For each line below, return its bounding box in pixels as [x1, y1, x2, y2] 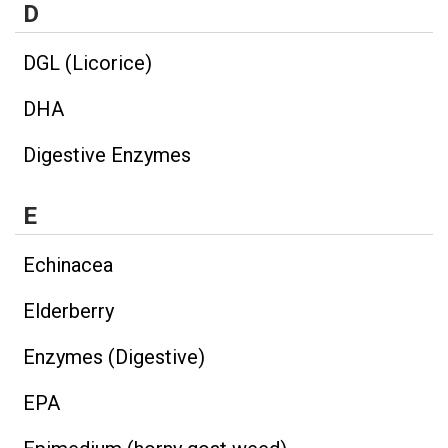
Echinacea [23, 253, 113, 278]
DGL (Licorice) [23, 50, 152, 75]
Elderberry [23, 299, 114, 324]
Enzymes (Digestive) [23, 345, 205, 370]
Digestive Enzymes [23, 142, 191, 167]
